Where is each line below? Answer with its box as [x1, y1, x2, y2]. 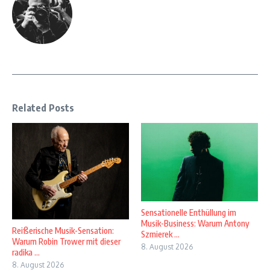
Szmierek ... [141, 228, 180, 239]
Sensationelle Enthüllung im [141, 207, 236, 218]
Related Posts [12, 102, 75, 115]
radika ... [12, 246, 40, 257]
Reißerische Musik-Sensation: [12, 225, 114, 236]
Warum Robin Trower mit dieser [12, 236, 121, 246]
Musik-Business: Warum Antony [141, 218, 250, 228]
